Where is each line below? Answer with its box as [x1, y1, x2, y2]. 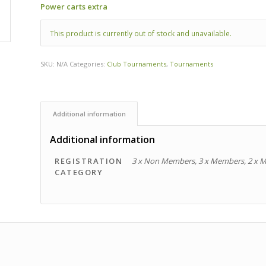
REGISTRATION [55, 156, 123, 167]
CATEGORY [55, 167, 103, 178]
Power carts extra [40, 1, 108, 12]
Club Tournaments [107, 59, 167, 69]
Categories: [69, 59, 107, 69]
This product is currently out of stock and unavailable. [50, 28, 232, 39]
